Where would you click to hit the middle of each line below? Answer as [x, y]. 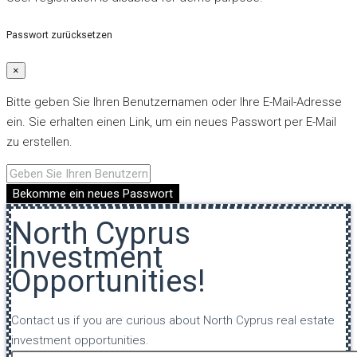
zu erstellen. [39, 142]
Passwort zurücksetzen [59, 34]
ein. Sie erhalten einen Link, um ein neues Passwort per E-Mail [171, 122]
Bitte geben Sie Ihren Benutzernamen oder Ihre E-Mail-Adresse [174, 102]
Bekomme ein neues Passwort [93, 194]
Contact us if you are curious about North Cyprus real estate [173, 320]
